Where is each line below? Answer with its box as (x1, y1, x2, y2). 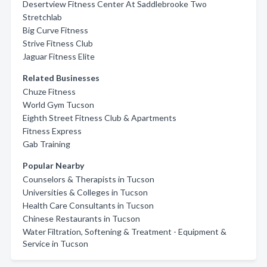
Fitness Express (23, 126, 82, 136)
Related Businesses (23, 73, 100, 83)
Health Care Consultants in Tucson (23, 200, 154, 210)
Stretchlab (23, 12, 62, 22)
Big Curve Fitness (23, 25, 88, 35)
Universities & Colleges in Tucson (23, 187, 148, 197)
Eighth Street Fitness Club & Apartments (23, 113, 176, 123)
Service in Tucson (23, 238, 88, 249)
